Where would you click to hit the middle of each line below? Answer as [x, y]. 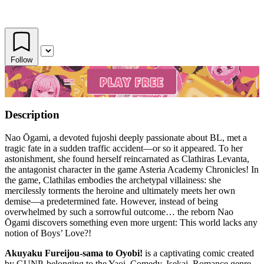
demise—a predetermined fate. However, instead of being [111, 201]
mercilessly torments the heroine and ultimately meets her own [120, 190]
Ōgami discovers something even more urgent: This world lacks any [131, 222]
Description [32, 114]
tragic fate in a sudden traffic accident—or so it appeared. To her [124, 148]
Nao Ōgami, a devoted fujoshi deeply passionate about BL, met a [126, 137]
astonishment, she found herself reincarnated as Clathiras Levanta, [127, 159]
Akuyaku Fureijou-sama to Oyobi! [74, 253]
